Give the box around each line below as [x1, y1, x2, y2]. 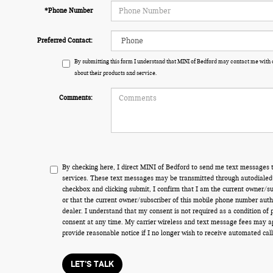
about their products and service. [74, 69, 157, 77]
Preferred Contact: [37, 36, 93, 44]
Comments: [58, 93, 93, 102]
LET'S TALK [71, 259, 115, 269]
